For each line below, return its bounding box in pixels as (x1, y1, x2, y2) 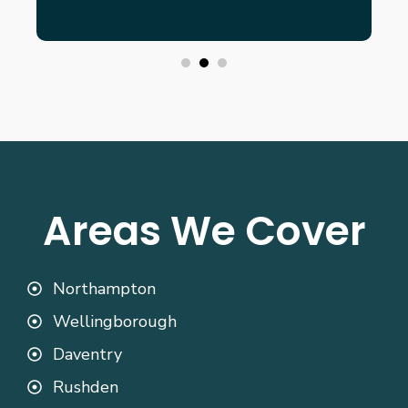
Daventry (53, 343, 122, 366)
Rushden (53, 376, 118, 399)
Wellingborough (53, 311, 177, 333)
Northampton (53, 278, 156, 301)
